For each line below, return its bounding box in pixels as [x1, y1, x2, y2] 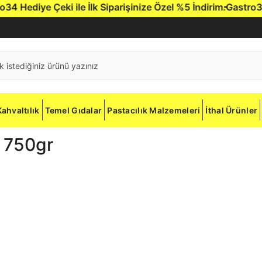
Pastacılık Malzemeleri [107, 105, 201, 115]
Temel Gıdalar [44, 105, 102, 115]
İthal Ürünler [205, 105, 258, 115]
